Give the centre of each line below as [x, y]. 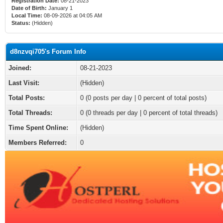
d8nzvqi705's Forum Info [48, 52]
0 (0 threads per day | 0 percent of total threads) [149, 113]
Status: [21, 23]
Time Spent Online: [38, 128]
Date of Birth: [29, 8]
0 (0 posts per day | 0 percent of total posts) [143, 98]
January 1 [60, 8]
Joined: [20, 68]
